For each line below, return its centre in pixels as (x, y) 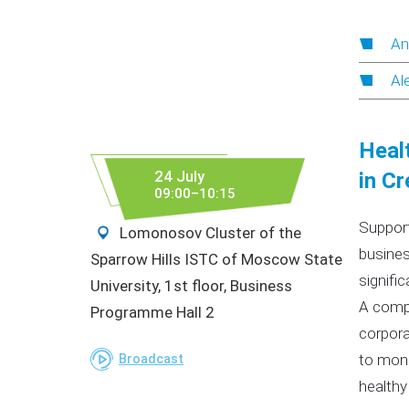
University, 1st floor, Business (191, 286)
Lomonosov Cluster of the (209, 233)
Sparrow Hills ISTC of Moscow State (216, 259)
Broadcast (151, 359)
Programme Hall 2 (152, 312)
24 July (179, 176)
